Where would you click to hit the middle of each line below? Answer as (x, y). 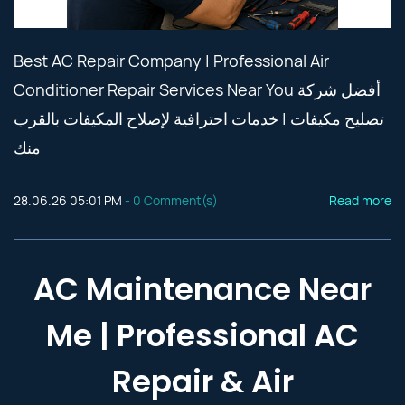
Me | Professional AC (202, 335)
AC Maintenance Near (202, 289)
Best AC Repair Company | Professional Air (171, 61)
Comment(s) (179, 200)
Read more (360, 200)
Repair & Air (202, 381)
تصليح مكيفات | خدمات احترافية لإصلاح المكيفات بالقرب (199, 118)
